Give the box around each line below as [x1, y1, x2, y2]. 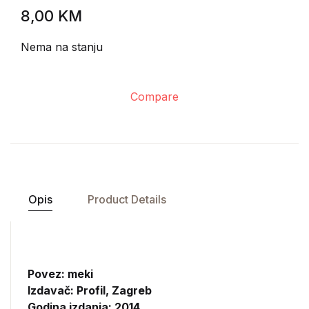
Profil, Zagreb [77, 283, 152, 297]
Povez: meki [28, 267, 93, 281]
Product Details [87, 192, 166, 206]
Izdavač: [28, 283, 77, 297]
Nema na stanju [21, 40, 103, 54]
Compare [130, 90, 179, 103]
